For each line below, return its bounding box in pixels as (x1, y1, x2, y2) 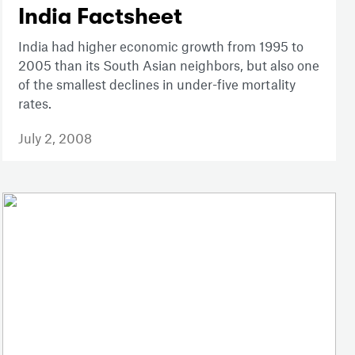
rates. (17, 94, 52, 111)
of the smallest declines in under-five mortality (17, 75, 296, 92)
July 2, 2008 (17, 129, 92, 146)
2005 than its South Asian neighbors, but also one (17, 56, 319, 73)
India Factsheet (17, 3, 182, 29)
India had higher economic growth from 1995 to (17, 37, 303, 54)
